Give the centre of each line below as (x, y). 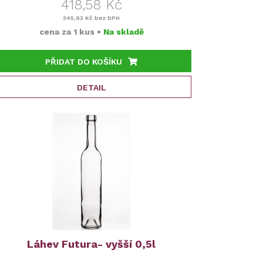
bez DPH (107, 18)
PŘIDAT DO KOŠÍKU (84, 62)
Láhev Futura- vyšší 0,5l (92, 244)
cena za (56, 32)
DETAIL (91, 87)
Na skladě (123, 32)
